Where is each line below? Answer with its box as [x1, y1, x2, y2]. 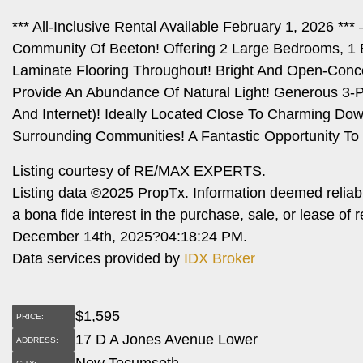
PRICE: [16, 311, 44, 321]
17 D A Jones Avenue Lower [75, 331, 258, 348]
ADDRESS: [16, 335, 58, 344]
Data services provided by [12, 250, 184, 267]
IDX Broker [184, 250, 255, 267]
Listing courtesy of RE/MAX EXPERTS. [12, 162, 266, 179]
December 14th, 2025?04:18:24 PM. [12, 228, 247, 245]
